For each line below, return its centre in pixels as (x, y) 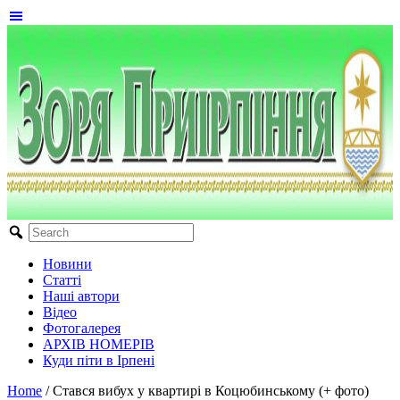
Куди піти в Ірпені (99, 360)
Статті (62, 280)
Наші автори (81, 296)
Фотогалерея (82, 328)
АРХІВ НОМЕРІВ (99, 344)
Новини (67, 264)
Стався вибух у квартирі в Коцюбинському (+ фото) (211, 391)
